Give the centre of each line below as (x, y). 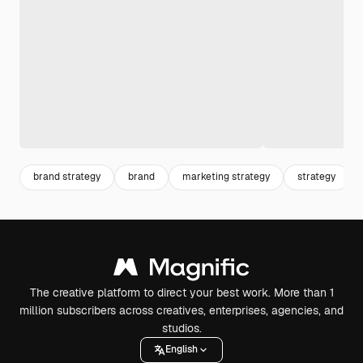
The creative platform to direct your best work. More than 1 (181, 292)
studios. (181, 328)
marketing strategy (226, 177)
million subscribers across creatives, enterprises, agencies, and (181, 310)
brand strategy (67, 177)
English (181, 350)
